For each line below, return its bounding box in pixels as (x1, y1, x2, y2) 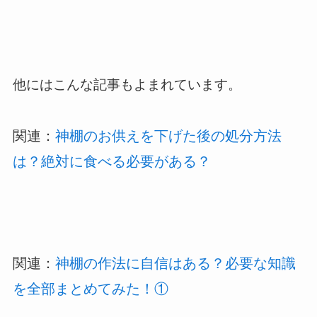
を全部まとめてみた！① (12, 280, 168, 296)
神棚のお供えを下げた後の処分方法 (54, 127, 282, 144)
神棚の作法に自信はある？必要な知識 (54, 255, 296, 271)
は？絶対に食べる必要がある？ (12, 153, 211, 169)
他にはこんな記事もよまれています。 (12, 77, 241, 93)
